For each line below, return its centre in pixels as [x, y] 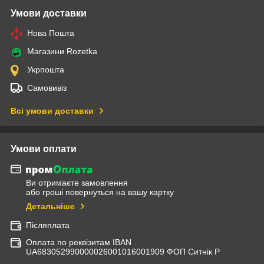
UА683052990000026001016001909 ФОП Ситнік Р [123, 252]
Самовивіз [47, 88]
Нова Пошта [51, 33]
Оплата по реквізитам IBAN [79, 242]
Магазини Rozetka [62, 51]
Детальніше [50, 207]
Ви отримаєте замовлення [77, 183]
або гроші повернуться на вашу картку [100, 192]
